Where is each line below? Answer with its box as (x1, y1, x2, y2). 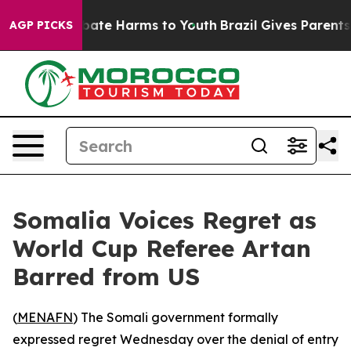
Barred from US (13, 262, 200, 291)
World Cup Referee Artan (13, 233, 311, 263)
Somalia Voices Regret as (13, 205, 317, 235)
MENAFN (17, 309, 73, 325)
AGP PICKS (9, 18, 73, 32)
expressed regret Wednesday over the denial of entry (13, 331, 338, 347)
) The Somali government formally (73, 309, 278, 325)
